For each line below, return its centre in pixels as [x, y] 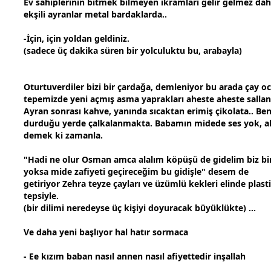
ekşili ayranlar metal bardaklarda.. [95, 15]
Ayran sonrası [54, 111]
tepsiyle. [41, 196]
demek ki [44, 135]
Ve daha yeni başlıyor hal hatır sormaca [106, 232]
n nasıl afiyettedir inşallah [191, 256]
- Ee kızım [45, 256]
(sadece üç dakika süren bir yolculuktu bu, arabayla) [133, 51]
